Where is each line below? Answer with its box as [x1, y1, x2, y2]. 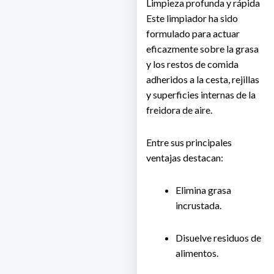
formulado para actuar [146, 28, 240, 40]
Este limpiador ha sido [146, 12, 238, 24]
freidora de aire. [146, 104, 212, 116]
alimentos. [176, 247, 218, 259]
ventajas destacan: [146, 152, 223, 164]
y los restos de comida [146, 58, 239, 70]
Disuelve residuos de [176, 232, 261, 244]
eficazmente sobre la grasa [146, 43, 259, 55]
